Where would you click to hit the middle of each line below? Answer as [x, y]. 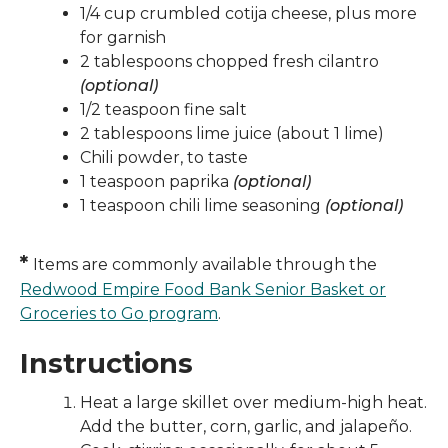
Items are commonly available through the [205, 264]
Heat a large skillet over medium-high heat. [253, 402]
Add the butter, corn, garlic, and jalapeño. [246, 426]
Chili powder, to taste [164, 157]
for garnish [123, 37]
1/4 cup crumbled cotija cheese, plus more [248, 13]
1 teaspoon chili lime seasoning [202, 205]
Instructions [106, 363]
